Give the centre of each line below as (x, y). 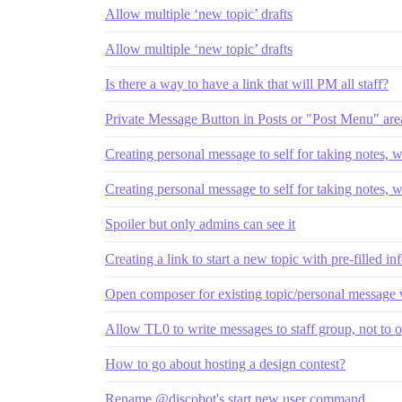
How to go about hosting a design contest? (225, 364)
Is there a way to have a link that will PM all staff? (247, 84)
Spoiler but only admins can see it (200, 224)
